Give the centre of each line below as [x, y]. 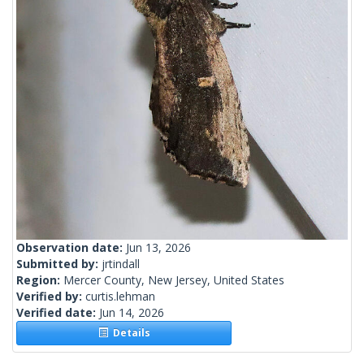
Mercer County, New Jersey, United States [174, 280]
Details [129, 333]
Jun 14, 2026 [132, 313]
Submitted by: [59, 264]
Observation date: [71, 248]
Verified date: [58, 313]
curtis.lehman [120, 297]
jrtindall [121, 264]
